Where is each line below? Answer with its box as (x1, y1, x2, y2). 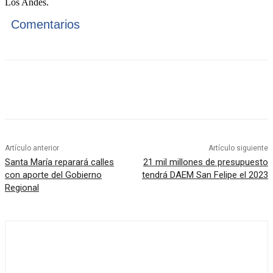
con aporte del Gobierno (5, 169, 102, 181)
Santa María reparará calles (5, 157, 114, 168)
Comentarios (11, 18, 80, 32)
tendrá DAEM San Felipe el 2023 (141, 169, 268, 181)
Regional (5, 182, 39, 194)
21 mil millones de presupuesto (143, 157, 268, 168)
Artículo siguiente (208, 144, 268, 153)
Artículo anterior (5, 144, 59, 153)
